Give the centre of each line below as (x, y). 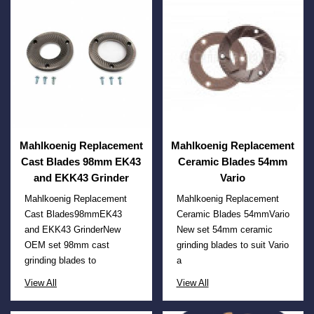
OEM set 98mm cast (67, 245)
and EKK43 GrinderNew (73, 230)
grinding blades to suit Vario (232, 245)
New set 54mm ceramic (224, 230)
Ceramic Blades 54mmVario (233, 214)
